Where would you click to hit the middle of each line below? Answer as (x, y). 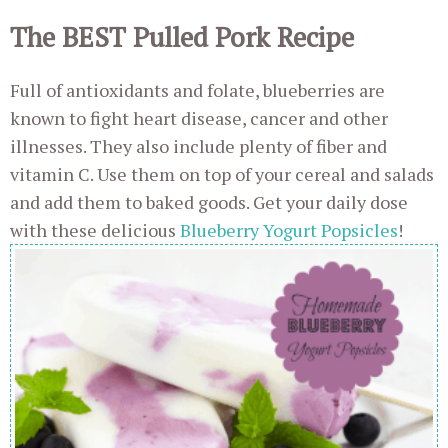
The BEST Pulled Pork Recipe (182, 37)
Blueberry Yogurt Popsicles (289, 229)
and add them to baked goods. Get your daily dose (209, 201)
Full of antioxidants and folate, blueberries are (197, 89)
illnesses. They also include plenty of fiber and (198, 145)
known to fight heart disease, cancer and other (199, 117)
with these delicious (95, 229)
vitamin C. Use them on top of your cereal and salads (222, 173)
